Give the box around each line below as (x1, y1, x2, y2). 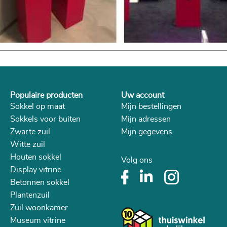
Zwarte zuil (10, 128, 50, 136)
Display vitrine (10, 166, 61, 174)
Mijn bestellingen (121, 102, 181, 111)
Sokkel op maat (10, 102, 65, 111)
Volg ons (121, 156, 153, 165)
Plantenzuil (10, 191, 50, 200)
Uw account (121, 91, 164, 100)
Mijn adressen (121, 115, 171, 124)
